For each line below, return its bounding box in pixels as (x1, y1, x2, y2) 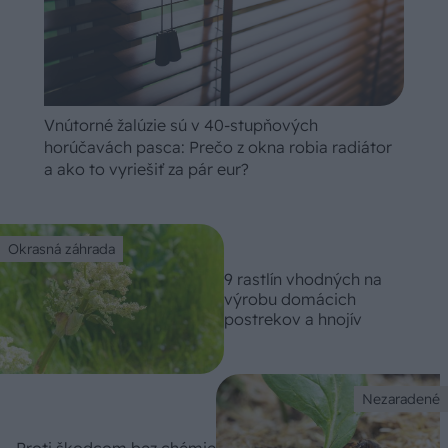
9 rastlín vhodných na (224, 269, 382, 290)
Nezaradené (362, 389, 440, 408)
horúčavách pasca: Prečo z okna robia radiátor (44, 137, 392, 158)
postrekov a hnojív (224, 309, 362, 330)
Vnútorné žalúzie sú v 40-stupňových (44, 115, 318, 136)
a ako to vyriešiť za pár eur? (44, 159, 249, 180)
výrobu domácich (224, 289, 356, 310)
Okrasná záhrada (8, 240, 115, 259)
